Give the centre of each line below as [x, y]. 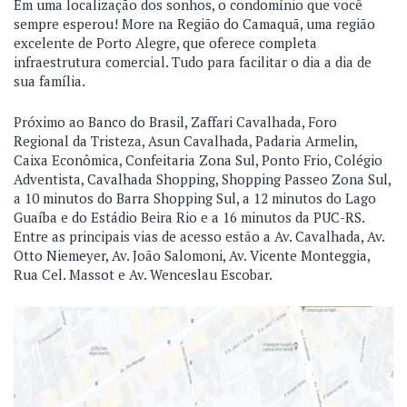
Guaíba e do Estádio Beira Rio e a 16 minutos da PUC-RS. [189, 217]
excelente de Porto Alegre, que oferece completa [165, 43]
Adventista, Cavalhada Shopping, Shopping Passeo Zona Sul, [202, 179]
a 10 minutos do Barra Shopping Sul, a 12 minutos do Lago [195, 198]
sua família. [50, 81]
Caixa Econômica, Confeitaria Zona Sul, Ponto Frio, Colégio [198, 160]
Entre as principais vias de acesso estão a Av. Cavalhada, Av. [199, 236]
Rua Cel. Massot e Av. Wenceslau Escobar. [143, 274]
